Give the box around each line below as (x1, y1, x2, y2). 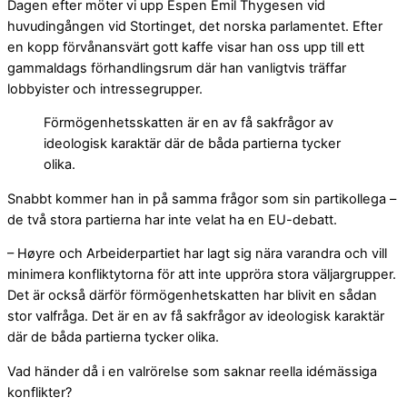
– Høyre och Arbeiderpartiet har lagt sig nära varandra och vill (7, 245, 387, 263)
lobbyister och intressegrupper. (7, 80, 206, 97)
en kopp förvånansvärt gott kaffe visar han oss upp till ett (7, 38, 364, 55)
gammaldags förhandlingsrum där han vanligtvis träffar (7, 59, 346, 76)
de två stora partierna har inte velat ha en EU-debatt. (7, 211, 341, 228)
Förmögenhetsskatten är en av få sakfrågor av (44, 114, 333, 132)
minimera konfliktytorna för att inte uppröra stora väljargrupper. (7, 266, 396, 283)
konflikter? (7, 383, 75, 401)
